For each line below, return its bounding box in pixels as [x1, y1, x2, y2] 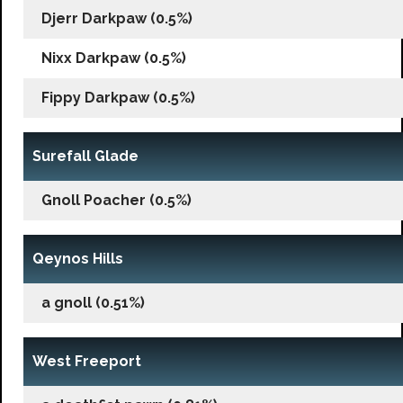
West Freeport [32, 352, 141, 370]
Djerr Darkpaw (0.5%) [41, 9, 193, 27]
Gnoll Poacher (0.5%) [41, 191, 192, 209]
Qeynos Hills [32, 249, 123, 267]
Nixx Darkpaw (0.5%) [41, 49, 186, 67]
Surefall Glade [32, 147, 139, 165]
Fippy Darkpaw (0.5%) [41, 88, 195, 106]
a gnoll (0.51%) [41, 293, 145, 311]
